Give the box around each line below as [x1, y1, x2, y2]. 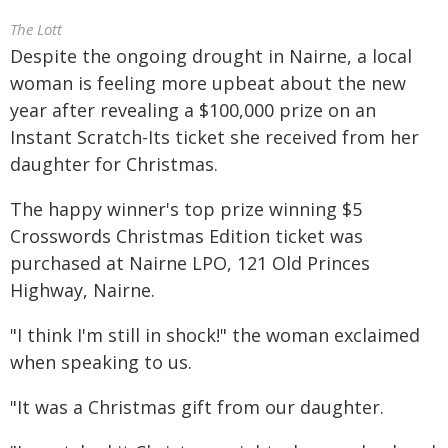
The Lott [10, 19, 62, 39]
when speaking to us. [10, 350, 192, 374]
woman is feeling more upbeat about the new [10, 71, 406, 95]
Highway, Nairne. [10, 278, 155, 302]
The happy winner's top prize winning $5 [10, 197, 362, 221]
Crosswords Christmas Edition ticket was [10, 224, 363, 248]
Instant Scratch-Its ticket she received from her [10, 125, 419, 149]
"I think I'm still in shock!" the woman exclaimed [10, 323, 420, 347]
